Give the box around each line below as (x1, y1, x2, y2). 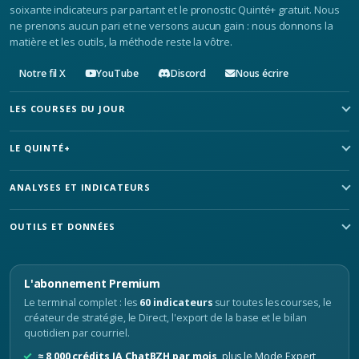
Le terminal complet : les (24, 296, 140, 310)
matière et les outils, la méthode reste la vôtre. (10, 34, 232, 50)
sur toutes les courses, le (212, 296, 332, 310)
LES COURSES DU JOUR (10, 103, 126, 115)
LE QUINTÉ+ (10, 142, 71, 155)
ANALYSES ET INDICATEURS (10, 181, 151, 194)
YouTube (96, 67, 139, 81)
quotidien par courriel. (24, 326, 130, 341)
